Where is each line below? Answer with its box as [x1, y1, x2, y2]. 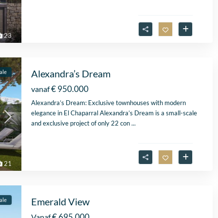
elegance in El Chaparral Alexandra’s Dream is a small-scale [31, 109, 197, 117]
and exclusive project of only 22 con [31, 119, 131, 127]
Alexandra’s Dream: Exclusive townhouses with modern [31, 99, 186, 107]
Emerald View [31, 196, 90, 208]
